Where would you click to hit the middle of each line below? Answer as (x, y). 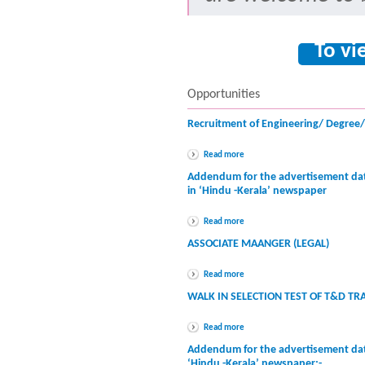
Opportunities (224, 95)
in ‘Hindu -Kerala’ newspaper (257, 191)
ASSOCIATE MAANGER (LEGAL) (258, 244)
